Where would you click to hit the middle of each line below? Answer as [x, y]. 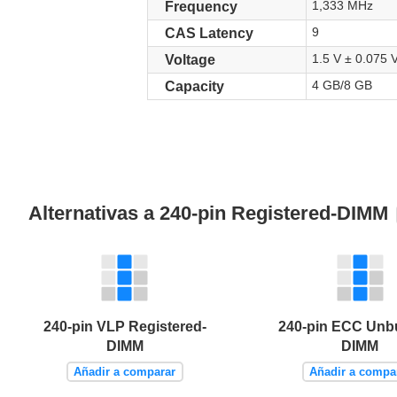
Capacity [194, 86]
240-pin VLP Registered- [125, 327]
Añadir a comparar [125, 371]
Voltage [190, 60]
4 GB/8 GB [342, 85]
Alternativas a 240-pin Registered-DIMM [211, 214]
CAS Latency [209, 33]
